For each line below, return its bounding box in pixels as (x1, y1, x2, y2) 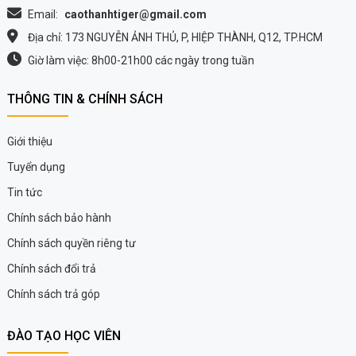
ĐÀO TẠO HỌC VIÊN (6, 328, 121, 343)
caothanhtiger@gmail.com (64, 8, 207, 21)
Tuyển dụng (6, 161, 65, 173)
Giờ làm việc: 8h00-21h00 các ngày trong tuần (25, 54, 254, 67)
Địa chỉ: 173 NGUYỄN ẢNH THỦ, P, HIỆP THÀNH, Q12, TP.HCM (25, 31, 323, 44)
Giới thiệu (6, 135, 52, 148)
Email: (25, 8, 60, 21)
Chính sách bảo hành (6, 211, 111, 224)
